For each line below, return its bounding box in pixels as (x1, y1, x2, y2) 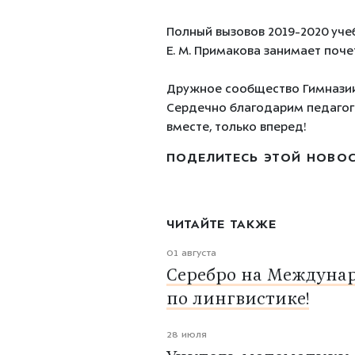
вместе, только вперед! (166, 121, 306, 135)
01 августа (166, 248, 216, 259)
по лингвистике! (166, 292, 309, 309)
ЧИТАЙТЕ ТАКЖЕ (166, 218, 277, 232)
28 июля (166, 330, 207, 342)
